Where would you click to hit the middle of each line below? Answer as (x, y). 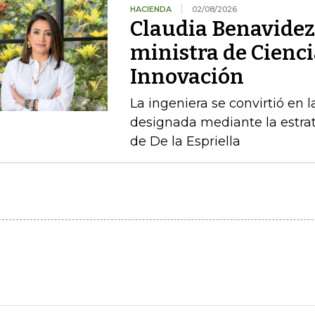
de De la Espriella (185, 141)
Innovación (187, 77)
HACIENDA (150, 9)
